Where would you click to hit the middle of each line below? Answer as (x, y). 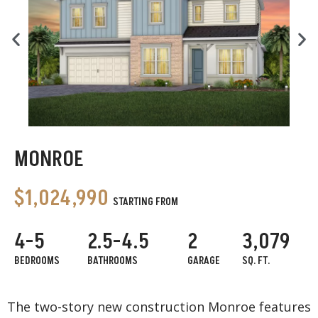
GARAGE (203, 261)
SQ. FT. (256, 261)
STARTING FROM (146, 202)
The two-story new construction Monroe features (159, 306)
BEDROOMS (37, 261)
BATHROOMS (112, 261)
